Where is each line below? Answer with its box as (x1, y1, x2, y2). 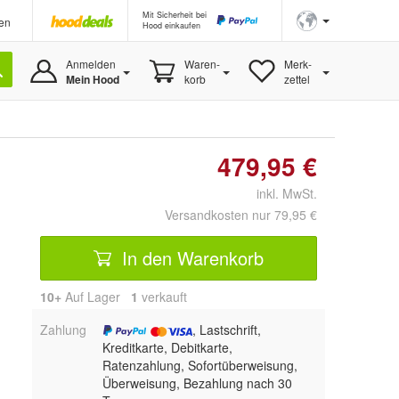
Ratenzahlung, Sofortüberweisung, (102, 356, 297, 374)
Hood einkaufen (142, 20, 200, 31)
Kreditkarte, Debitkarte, (102, 338, 232, 356)
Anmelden (65, 56, 116, 71)
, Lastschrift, (191, 321, 261, 338)
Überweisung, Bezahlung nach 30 (102, 374, 292, 392)
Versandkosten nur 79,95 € (165, 206, 317, 224)
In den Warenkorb (117, 244, 264, 271)
